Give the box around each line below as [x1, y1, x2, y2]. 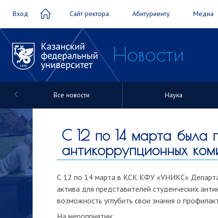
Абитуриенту [132, 9, 170, 18]
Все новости [53, 90, 90, 99]
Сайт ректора [70, 9, 109, 18]
